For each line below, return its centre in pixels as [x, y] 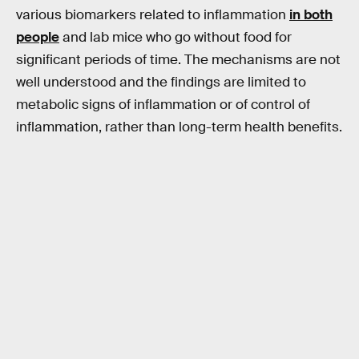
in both [311, 15]
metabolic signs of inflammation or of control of [163, 105]
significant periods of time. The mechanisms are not [178, 60]
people [38, 38]
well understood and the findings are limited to [161, 83]
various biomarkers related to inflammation [153, 15]
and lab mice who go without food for [175, 38]
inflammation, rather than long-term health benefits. [179, 127]
